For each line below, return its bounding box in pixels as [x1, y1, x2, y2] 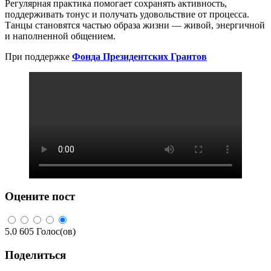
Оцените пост [5, 189, 75, 203]
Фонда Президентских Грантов [72, 51, 207, 62]
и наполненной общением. [5, 30, 116, 41]
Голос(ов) [36, 226, 76, 237]
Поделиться [5, 248, 66, 261]
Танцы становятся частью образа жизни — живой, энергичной [5, 19, 265, 30]
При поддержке [5, 51, 72, 62]
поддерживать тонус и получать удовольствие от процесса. [5, 8, 249, 19]
